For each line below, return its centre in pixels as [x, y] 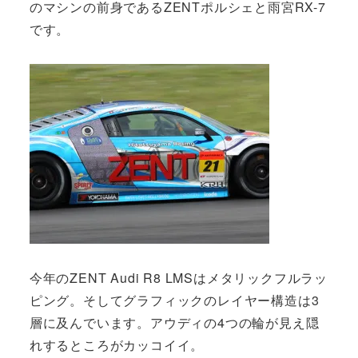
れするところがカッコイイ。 [117, 344]
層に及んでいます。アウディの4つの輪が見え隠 [174, 322]
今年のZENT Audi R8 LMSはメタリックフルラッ [178, 277]
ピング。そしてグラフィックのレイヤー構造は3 [174, 300]
